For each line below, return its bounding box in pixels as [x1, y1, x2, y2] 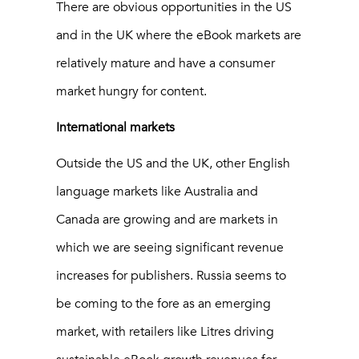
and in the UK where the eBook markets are [56, 27, 301, 44]
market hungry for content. [56, 83, 207, 100]
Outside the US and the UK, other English [56, 155, 290, 172]
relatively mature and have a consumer [56, 55, 275, 72]
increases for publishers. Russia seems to [56, 268, 286, 284]
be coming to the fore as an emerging [56, 296, 271, 313]
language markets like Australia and [56, 184, 258, 200]
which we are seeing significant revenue [56, 240, 284, 256]
